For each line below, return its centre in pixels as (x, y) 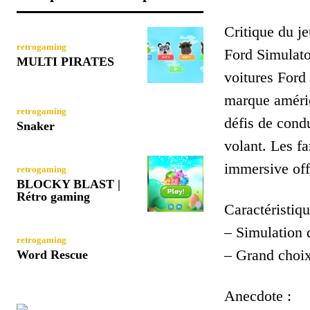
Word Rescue (52, 254)
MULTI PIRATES (65, 61)
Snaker (36, 126)
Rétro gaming (53, 196)
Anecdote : (258, 295)
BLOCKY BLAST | (69, 184)
